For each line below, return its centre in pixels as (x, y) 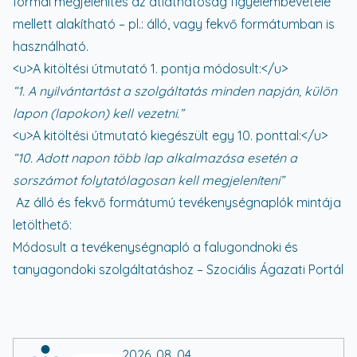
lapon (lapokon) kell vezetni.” (98, 113)
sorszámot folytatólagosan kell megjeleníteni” (149, 180)
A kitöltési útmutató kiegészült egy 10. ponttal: (167, 135)
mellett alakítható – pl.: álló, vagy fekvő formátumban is (174, 24)
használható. (51, 46)
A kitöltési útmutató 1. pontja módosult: (147, 69)
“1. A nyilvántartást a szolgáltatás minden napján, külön (175, 91)
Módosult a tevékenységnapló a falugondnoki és (155, 247)
